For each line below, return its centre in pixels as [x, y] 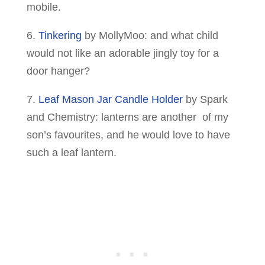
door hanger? [58, 71]
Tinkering [60, 35]
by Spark [205, 99]
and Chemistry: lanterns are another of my [127, 117]
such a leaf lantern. [71, 152]
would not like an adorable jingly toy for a [122, 53]
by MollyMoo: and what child [150, 35]
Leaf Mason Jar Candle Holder [110, 99]
